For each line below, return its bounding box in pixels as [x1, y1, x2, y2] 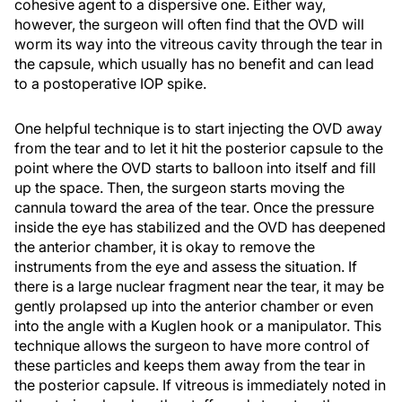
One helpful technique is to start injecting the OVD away [14, 119, 382, 137]
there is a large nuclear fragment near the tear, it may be [14, 277, 384, 295]
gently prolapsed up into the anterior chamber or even [14, 297, 373, 315]
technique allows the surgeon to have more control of [14, 336, 370, 354]
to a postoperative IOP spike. [14, 74, 206, 92]
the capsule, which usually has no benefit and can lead [14, 55, 374, 73]
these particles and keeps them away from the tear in [14, 356, 365, 374]
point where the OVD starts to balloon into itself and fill [14, 159, 376, 177]
